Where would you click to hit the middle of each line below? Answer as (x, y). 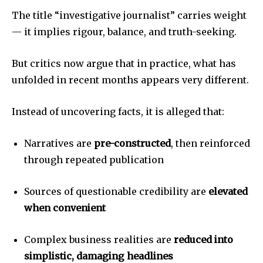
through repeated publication (94, 160)
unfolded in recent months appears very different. (130, 80)
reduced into (203, 240)
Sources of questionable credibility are (116, 192)
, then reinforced (210, 144)
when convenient (65, 208)
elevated (228, 192)
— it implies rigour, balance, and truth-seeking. (124, 32)
